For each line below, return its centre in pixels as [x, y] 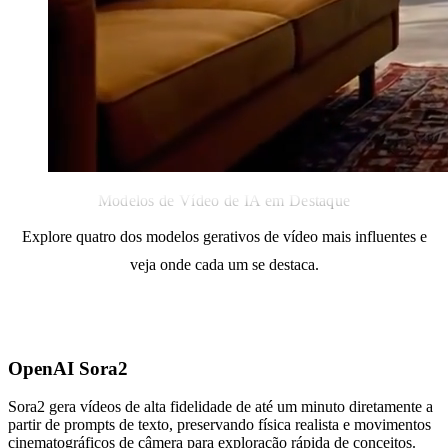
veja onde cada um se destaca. [224, 264]
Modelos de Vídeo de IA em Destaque [224, 200]
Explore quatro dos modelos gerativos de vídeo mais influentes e [224, 236]
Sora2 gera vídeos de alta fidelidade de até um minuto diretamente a [220, 407]
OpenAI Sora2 [68, 368]
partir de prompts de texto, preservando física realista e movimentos [219, 425]
